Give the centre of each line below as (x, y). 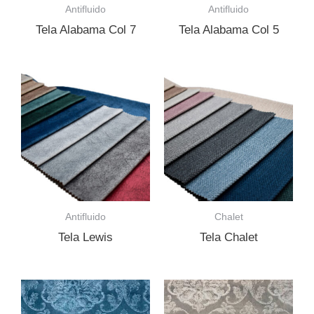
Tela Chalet (228, 237)
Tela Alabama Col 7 (86, 29)
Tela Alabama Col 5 (228, 29)
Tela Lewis (86, 237)
